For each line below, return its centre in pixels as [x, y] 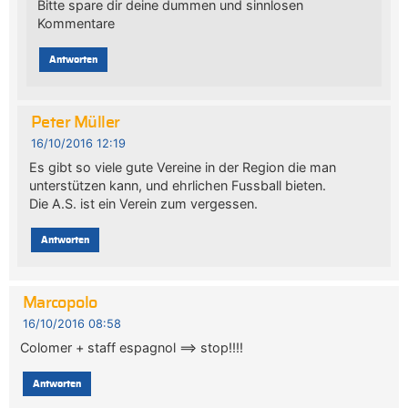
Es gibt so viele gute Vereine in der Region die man [182, 167]
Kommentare [76, 23]
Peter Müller [75, 123]
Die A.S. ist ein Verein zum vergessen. [143, 203]
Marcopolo [60, 304]
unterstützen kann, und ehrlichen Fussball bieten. [177, 185]
